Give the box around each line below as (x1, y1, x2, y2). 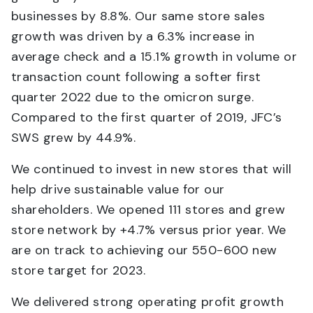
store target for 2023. (11, 262, 146, 279)
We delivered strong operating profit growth (11, 293, 284, 310)
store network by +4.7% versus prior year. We (11, 221, 286, 238)
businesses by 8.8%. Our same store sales (11, 8, 265, 24)
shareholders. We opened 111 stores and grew (11, 201, 286, 218)
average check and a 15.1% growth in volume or (11, 48, 297, 65)
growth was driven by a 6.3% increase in (11, 28, 255, 45)
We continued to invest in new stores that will (11, 161, 292, 177)
